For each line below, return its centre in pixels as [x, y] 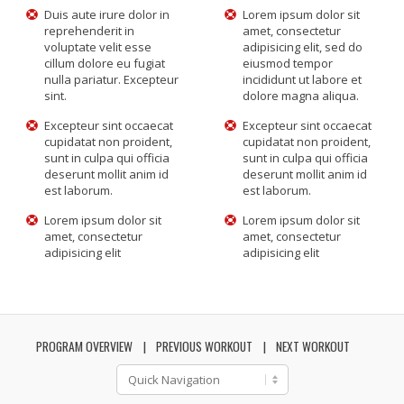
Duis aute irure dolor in [107, 14]
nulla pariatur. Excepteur [112, 79]
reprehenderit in [90, 31]
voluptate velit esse [98, 47]
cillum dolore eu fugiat [105, 63]
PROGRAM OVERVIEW [84, 346]
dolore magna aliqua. [301, 96]
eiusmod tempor [288, 63]
